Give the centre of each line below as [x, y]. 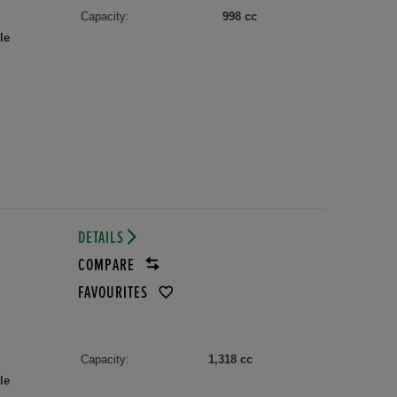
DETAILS [102, 237]
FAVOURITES [114, 292]
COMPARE [108, 265]
